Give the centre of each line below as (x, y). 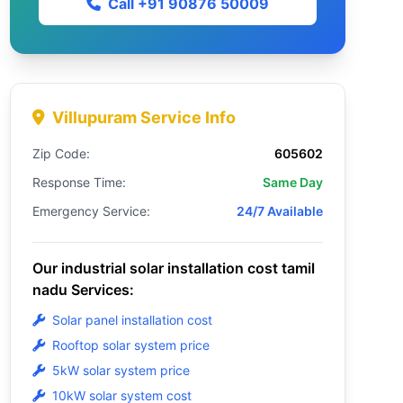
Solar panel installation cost (132, 320)
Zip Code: (61, 153)
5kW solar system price (121, 370)
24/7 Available (279, 211)
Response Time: (79, 182)
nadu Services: (83, 290)
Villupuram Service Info (143, 117)
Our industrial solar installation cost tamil (173, 268)
